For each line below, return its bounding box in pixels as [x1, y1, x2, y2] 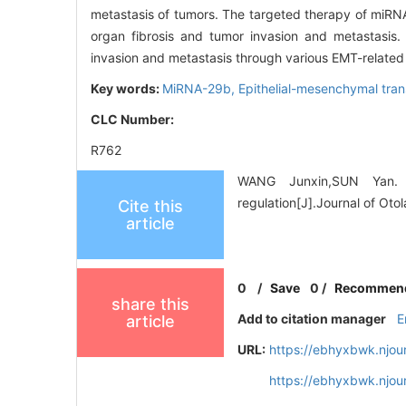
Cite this [118, 197, 183, 217]
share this [111, 295, 189, 314]
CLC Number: [91, 111, 177, 128]
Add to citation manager [237, 311, 387, 327]
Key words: [91, 81, 162, 97]
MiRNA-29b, [162, 81, 238, 97]
